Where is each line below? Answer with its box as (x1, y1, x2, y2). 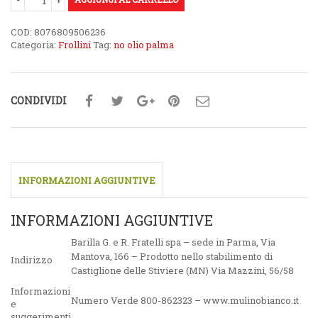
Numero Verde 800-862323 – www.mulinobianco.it (71, 294, 299, 307)
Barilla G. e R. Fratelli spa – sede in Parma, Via (71, 236, 275, 249)
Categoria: (11, 38, 58, 52)
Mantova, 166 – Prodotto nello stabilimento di (71, 250, 273, 263)
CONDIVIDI (11, 93, 67, 107)
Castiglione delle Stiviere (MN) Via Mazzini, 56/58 (71, 264, 294, 278)
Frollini (58, 38, 91, 52)
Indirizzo (11, 253, 53, 267)
